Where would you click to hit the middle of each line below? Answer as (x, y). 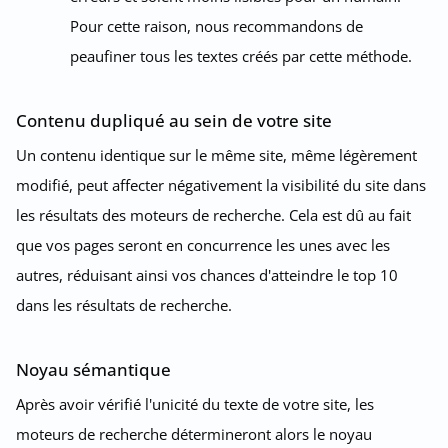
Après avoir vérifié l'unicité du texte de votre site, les (195, 403)
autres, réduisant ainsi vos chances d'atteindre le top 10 (207, 274)
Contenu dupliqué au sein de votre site (174, 120)
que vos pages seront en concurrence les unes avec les (203, 244)
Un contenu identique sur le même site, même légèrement (216, 154)
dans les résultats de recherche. (124, 304)
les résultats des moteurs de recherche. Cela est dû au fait (213, 214)
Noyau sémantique (93, 369)
